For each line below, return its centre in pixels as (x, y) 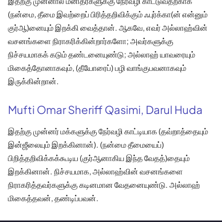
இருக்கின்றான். (33, 81)
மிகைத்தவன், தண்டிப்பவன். (53, 198)
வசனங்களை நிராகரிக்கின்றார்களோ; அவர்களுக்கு (91, 41)
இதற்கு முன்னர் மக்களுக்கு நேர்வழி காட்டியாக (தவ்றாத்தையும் (108, 131)
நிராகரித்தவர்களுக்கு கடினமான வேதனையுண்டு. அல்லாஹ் (104, 184)
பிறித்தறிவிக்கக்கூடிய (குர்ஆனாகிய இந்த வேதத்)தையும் (99, 158)
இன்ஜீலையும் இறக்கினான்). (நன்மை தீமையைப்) (86, 144)
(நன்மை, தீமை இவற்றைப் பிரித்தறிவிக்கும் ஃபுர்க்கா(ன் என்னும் (108, 14)
